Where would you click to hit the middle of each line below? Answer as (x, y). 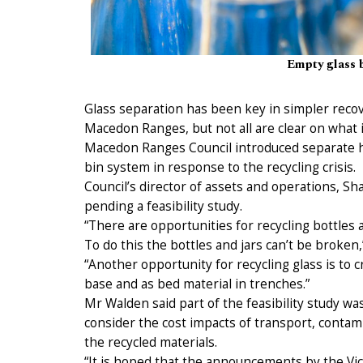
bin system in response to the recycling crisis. (220, 167)
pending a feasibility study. (163, 206)
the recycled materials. (151, 342)
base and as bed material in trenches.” (197, 284)
